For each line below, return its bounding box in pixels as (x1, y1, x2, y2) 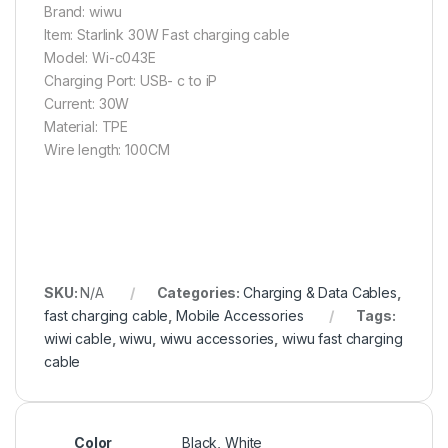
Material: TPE (44, 117, 129, 135)
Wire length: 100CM (44, 140, 170, 158)
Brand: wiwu (44, 2, 122, 20)
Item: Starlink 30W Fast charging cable (44, 25, 290, 43)
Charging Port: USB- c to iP (44, 71, 218, 89)
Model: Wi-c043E (44, 48, 156, 66)
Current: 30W (44, 94, 130, 112)
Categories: (156, 283, 243, 301)
